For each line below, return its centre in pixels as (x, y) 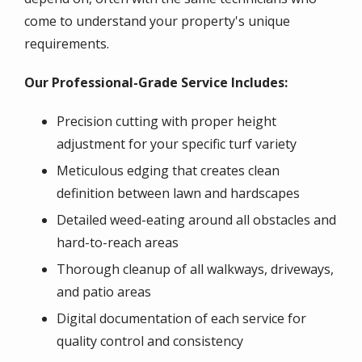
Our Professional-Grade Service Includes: (156, 82)
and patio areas (104, 291)
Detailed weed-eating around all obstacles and (196, 219)
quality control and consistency (150, 341)
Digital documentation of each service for (181, 318)
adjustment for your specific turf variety (177, 143)
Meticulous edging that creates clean (168, 170)
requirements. (67, 43)
